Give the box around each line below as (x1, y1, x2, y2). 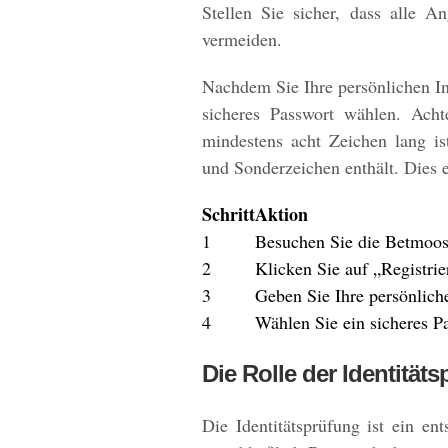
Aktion (255, 201, 308, 227)
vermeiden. (202, 27, 282, 51)
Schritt (202, 201, 255, 227)
